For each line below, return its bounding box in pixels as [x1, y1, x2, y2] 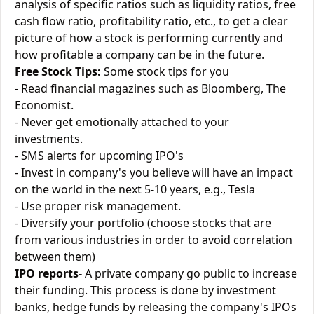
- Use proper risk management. [15, 198, 181, 214]
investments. [15, 131, 83, 146]
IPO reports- [15, 266, 82, 281]
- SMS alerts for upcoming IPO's [15, 148, 184, 163]
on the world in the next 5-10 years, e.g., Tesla [15, 182, 255, 197]
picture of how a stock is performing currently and [15, 30, 283, 46]
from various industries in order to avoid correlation [15, 232, 292, 247]
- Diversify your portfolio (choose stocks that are [15, 215, 271, 231]
